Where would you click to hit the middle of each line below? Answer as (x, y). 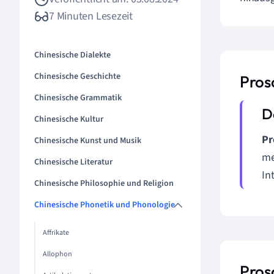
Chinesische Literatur (73, 162)
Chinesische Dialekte (72, 55)
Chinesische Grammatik (78, 98)
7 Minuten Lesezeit (91, 16)
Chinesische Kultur (69, 119)
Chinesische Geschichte (77, 76)
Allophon (57, 254)
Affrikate (56, 233)
